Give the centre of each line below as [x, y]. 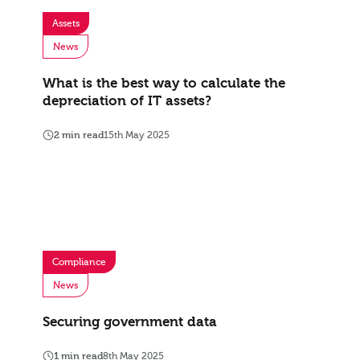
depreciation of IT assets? [127, 101]
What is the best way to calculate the [164, 84]
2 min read [79, 135]
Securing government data [130, 322]
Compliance [79, 262]
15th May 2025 [137, 135]
